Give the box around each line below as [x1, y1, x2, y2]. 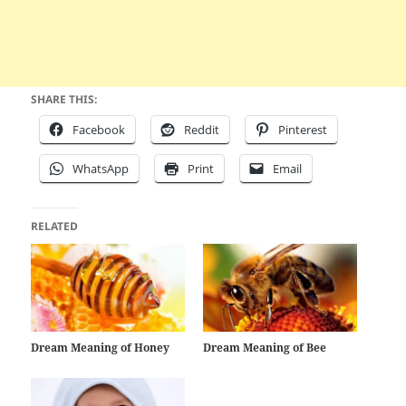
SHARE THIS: [31, 91, 98, 107]
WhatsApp [72, 159, 130, 177]
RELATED [31, 217, 79, 234]
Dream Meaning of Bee [203, 339, 326, 355]
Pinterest [278, 121, 328, 138]
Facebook [72, 121, 126, 138]
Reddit [184, 121, 220, 138]
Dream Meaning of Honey [31, 339, 170, 355]
